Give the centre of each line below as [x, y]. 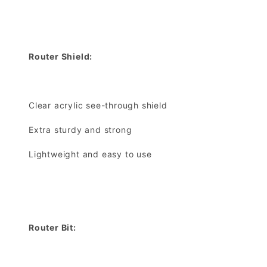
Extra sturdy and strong [80, 130]
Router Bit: [52, 228]
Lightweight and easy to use [90, 154]
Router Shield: [61, 57]
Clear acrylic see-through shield [98, 105]
